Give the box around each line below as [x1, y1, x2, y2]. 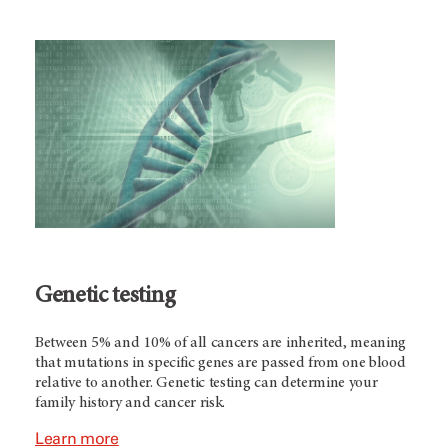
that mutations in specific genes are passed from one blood [35, 355, 406, 372]
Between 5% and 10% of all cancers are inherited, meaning [35, 335, 407, 352]
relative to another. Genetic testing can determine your [35, 375, 378, 392]
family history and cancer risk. [35, 395, 226, 412]
